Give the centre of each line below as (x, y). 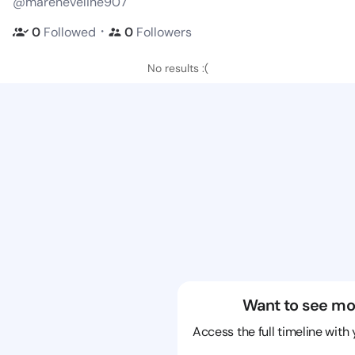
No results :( (177, 68)
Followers (164, 32)
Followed (70, 32)
